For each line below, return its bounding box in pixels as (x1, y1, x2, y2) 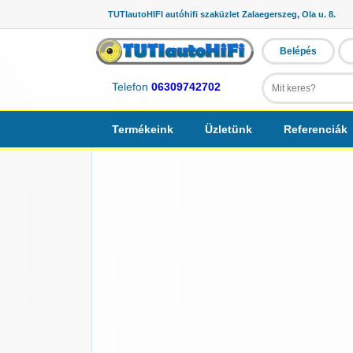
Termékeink (112, 123, 173, 136)
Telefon (112, 80, 151, 94)
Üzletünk (205, 123, 252, 136)
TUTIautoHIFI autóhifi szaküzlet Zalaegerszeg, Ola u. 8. (108, 9, 336, 19)
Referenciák (284, 123, 347, 136)
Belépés (280, 46, 317, 57)
